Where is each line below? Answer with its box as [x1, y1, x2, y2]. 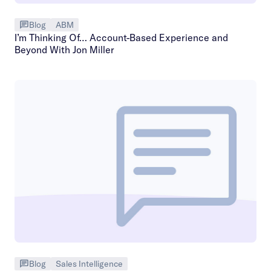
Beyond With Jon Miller [15, 44, 114, 56]
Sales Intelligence [56, 258, 123, 269]
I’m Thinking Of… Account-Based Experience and [15, 31, 228, 44]
